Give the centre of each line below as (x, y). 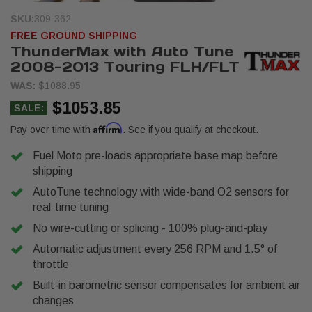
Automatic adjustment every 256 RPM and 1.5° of (155, 249)
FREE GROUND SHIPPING (74, 36)
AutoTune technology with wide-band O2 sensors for (161, 192)
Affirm (108, 128)
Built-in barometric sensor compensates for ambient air (166, 285)
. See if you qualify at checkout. (190, 130)
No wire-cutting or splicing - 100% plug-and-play (150, 228)
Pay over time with (52, 130)
